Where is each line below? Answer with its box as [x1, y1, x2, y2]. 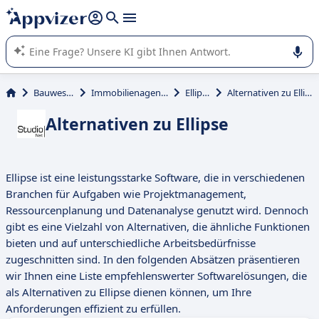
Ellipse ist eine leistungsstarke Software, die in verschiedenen [6, 170, 305, 185]
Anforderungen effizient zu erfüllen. [6, 301, 181, 316]
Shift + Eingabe [160, 5, 229, 18]
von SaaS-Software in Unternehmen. [18, 33, 172, 46]
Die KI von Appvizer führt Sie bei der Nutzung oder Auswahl [18, 19, 268, 32]
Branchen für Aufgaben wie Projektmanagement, [6, 187, 246, 202]
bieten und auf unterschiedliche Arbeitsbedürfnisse [6, 236, 256, 251]
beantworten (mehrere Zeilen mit [18, 5, 160, 18]
